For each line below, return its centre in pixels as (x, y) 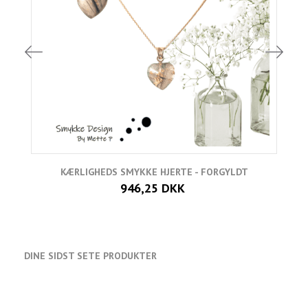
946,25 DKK (152, 188)
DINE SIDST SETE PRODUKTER (90, 255)
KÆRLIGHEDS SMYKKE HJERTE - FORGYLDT (154, 172)
